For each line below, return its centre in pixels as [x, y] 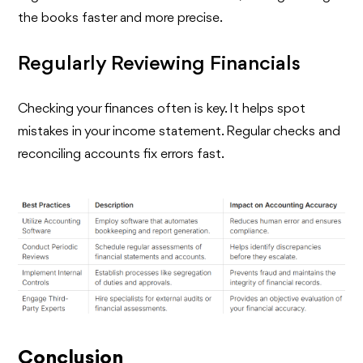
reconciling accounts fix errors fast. [122, 154]
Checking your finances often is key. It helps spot [162, 109]
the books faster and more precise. [121, 18]
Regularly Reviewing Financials [160, 64]
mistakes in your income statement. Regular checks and [179, 131]
